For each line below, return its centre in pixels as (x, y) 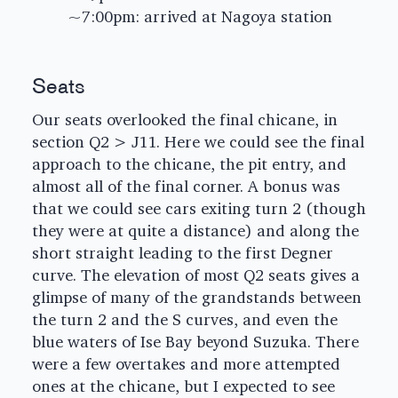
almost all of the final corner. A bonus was (186, 187)
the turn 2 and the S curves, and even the (185, 320)
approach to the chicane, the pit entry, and (189, 164)
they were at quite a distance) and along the (195, 231)
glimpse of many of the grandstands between (197, 298)
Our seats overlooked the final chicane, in (185, 120)
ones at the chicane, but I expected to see (183, 386)
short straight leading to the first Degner (183, 253)
